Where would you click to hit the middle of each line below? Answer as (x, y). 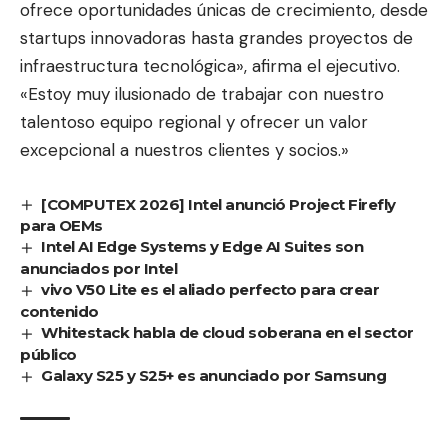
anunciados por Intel (98, 269)
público (48, 355)
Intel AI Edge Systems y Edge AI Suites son (202, 247)
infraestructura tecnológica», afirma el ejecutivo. (210, 65)
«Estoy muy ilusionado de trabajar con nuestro (202, 93)
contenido (59, 312)
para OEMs (61, 226)
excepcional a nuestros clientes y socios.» (184, 149)
